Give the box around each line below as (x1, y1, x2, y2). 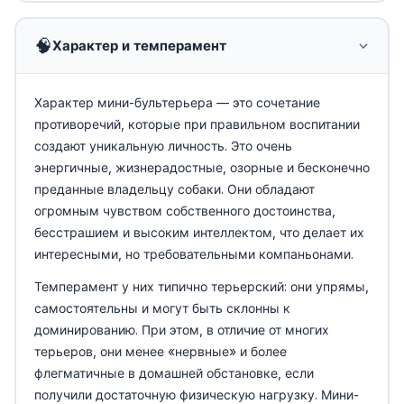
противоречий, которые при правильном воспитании (33, 115, 360, 132)
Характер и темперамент (51, 36, 226, 54)
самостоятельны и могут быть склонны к (33, 299, 290, 316)
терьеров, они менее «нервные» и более (33, 343, 287, 359)
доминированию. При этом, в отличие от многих (33, 321, 329, 337)
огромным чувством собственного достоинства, (33, 202, 335, 218)
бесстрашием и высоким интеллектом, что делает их (33, 224, 364, 240)
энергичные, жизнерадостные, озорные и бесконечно (33, 159, 370, 175)
